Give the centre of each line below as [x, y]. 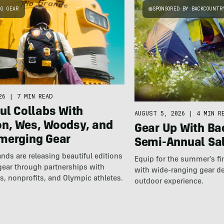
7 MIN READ [35, 96]
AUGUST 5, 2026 [159, 113]
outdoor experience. [169, 181]
